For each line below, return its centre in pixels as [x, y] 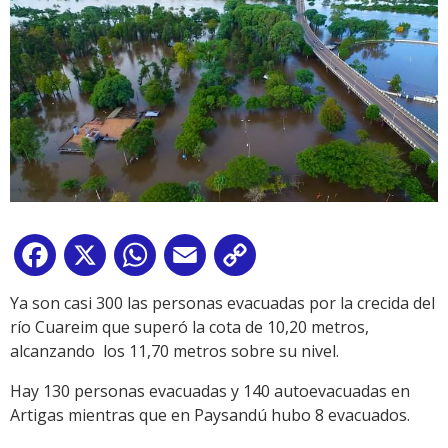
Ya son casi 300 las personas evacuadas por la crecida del [222, 302]
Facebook [96, 258]
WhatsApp [199, 258]
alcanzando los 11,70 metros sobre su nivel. [174, 350]
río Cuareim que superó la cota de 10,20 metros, [189, 326]
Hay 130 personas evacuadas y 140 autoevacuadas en [210, 390]
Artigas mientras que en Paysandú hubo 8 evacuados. [210, 414]
